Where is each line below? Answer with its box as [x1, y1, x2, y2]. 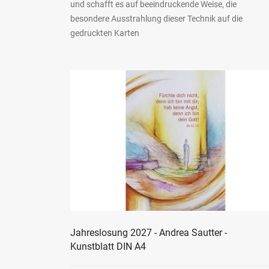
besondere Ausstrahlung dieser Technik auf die [70, 14, 243, 24]
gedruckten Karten [70, 28, 139, 38]
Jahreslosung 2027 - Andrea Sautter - [70, 226, 227, 238]
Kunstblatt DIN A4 [70, 240, 146, 252]
